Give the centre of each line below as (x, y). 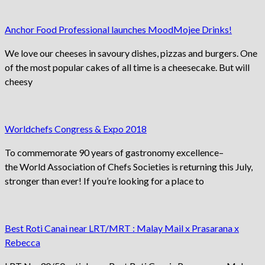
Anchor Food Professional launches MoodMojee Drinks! (118, 30)
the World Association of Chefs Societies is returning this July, (129, 167)
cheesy (19, 82)
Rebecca (22, 243)
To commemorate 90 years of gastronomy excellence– (114, 153)
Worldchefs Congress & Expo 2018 (76, 129)
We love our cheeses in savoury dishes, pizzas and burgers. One (131, 53)
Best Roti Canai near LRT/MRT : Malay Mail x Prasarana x (122, 228)
